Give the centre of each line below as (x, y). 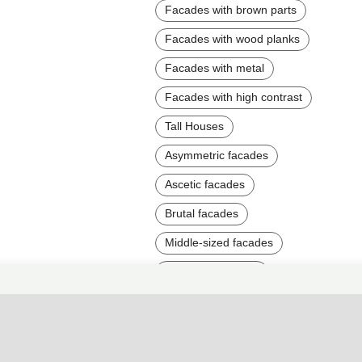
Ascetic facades (205, 184)
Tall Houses (194, 126)
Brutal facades (202, 213)
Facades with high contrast (234, 97)
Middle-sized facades (219, 242)
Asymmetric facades (217, 155)
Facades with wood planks (232, 38)
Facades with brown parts (231, 9)
